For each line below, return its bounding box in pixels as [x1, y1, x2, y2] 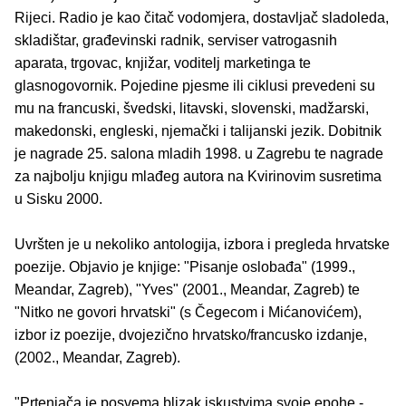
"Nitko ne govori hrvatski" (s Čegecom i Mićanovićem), [14, 304, 362, 320]
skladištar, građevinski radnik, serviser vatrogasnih [14, 32, 337, 48]
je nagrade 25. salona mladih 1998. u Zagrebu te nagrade [14, 145, 383, 161]
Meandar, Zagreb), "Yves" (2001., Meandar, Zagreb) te [14, 281, 360, 297]
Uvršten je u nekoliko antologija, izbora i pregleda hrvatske [14, 236, 390, 252]
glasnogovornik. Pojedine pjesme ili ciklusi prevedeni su [14, 77, 375, 93]
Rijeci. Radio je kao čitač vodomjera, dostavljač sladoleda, [14, 9, 389, 25]
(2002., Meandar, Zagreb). [14, 349, 180, 365]
